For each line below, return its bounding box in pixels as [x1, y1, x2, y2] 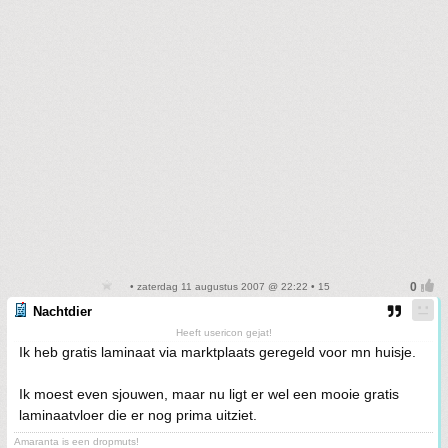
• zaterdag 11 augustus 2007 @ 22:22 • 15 [126, 281, 330, 292]
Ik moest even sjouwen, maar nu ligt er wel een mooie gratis [19, 386, 399, 402]
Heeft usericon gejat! [175, 327, 272, 338]
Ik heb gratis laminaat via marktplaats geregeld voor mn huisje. [19, 344, 416, 360]
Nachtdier [33, 304, 92, 319]
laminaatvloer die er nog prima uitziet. [19, 407, 257, 423]
